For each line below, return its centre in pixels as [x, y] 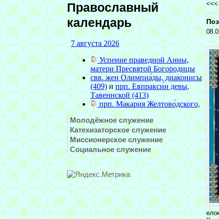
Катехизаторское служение [118, 130]
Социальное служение [110, 149]
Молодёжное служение [112, 120]
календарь [99, 23]
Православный [113, 8]
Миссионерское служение [116, 140]
